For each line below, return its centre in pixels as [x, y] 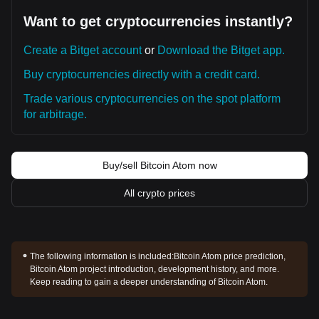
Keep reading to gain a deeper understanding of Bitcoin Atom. [148, 282]
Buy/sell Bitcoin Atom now [159, 165]
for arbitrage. [55, 114]
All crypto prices [159, 193]
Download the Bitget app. [221, 50]
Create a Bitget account [83, 50]
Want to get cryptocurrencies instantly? [158, 21]
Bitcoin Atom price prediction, [229, 256]
